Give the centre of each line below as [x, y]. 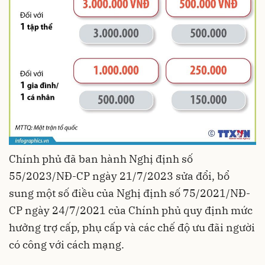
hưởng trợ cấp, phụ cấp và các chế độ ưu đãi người [132, 227]
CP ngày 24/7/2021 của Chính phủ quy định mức [131, 210]
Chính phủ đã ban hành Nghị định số [101, 159]
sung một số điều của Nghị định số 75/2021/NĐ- [130, 193]
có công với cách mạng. [67, 244]
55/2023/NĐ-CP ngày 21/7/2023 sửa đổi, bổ [119, 176]
